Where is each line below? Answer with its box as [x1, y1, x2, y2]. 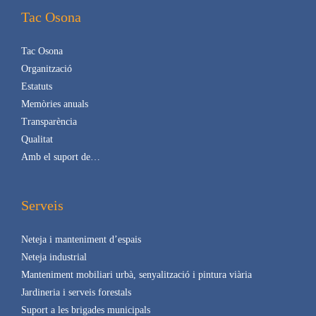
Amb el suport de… [20, 151, 100, 162]
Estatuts [20, 80, 52, 92]
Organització [20, 63, 72, 74]
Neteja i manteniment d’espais [20, 233, 141, 245]
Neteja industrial [20, 251, 87, 262]
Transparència [20, 116, 77, 127]
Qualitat [20, 133, 53, 145]
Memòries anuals [20, 98, 88, 109]
